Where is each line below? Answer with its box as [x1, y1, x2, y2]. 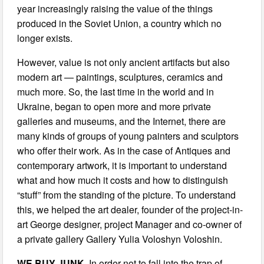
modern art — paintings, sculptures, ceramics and [17, 70, 223, 84]
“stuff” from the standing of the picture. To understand [17, 187, 236, 202]
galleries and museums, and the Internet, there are [17, 114, 226, 128]
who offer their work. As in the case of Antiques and [17, 143, 231, 157]
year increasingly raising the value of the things [17, 1, 213, 15]
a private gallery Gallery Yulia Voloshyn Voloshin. [17, 232, 223, 246]
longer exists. [17, 31, 73, 45]
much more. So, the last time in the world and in [17, 84, 214, 98]
